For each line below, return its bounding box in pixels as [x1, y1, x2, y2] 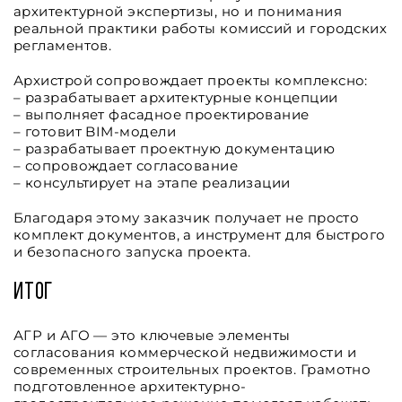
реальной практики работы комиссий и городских [13, 20, 388, 37]
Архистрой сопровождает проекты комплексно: [13, 72, 368, 89]
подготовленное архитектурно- [13, 378, 247, 395]
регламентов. [13, 37, 112, 54]
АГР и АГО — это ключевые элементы [13, 327, 291, 344]
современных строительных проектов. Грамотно [13, 361, 371, 378]
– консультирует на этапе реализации [13, 174, 291, 191]
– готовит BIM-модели [13, 123, 176, 140]
